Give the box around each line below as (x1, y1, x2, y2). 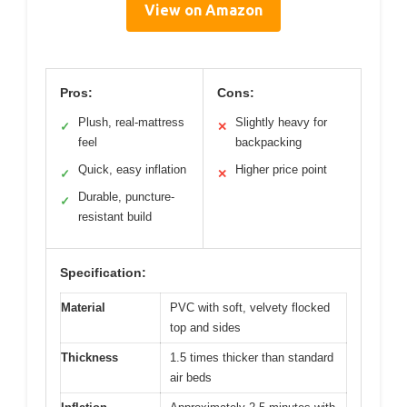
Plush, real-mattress (78, 114, 184, 129)
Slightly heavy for (235, 114, 327, 129)
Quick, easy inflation (78, 162, 186, 176)
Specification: (60, 264, 146, 280)
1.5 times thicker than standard (170, 350, 333, 364)
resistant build (78, 209, 152, 223)
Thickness (61, 350, 118, 364)
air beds (170, 370, 212, 384)
